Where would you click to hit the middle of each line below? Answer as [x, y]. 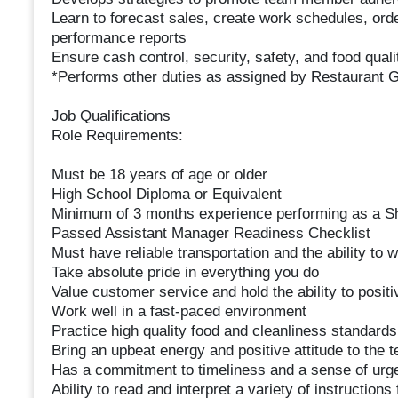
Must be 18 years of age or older [159, 175]
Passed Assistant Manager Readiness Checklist [211, 234]
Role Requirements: [117, 136]
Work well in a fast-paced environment [179, 312]
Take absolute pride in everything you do [185, 273]
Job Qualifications [111, 116]
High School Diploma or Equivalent [166, 195]
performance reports [119, 38]
